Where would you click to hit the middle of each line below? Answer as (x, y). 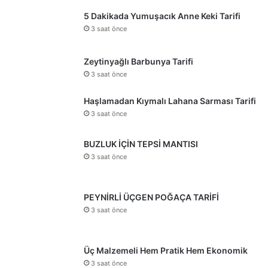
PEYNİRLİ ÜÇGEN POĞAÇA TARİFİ (151, 197)
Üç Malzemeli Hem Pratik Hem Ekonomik (166, 251)
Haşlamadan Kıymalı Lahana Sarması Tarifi (170, 101)
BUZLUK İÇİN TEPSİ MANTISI (141, 144)
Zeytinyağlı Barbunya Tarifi (138, 61)
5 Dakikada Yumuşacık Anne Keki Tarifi (162, 16)
